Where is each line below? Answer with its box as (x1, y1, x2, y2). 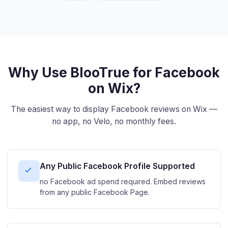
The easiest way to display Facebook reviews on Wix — (11, 104, 217, 114)
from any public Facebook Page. (40, 187, 150, 196)
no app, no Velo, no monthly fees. (52, 116, 176, 126)
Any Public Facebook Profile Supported (40, 161, 195, 171)
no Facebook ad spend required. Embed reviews (40, 177, 206, 186)
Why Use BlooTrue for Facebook (8, 64, 220, 80)
